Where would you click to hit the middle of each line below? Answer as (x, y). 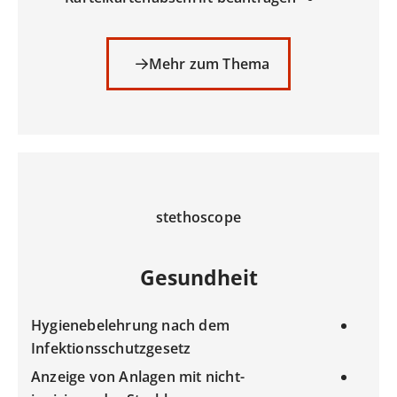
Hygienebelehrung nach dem (130, 326)
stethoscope (198, 218)
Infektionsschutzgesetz (111, 349)
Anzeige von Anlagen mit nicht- (138, 377)
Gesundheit (198, 278)
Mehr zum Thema (209, 64)
